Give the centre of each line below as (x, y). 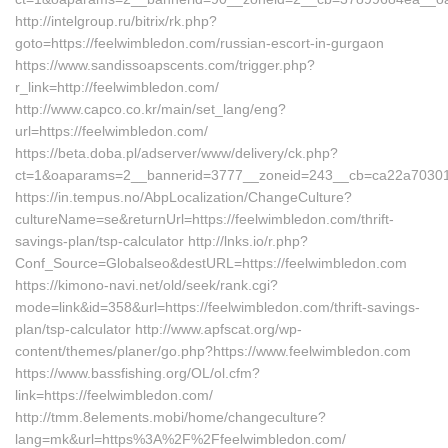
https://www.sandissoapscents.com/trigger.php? (165, 65)
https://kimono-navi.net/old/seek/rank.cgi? (146, 285)
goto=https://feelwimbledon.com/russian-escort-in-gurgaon (199, 43)
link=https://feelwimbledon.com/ (114, 395)
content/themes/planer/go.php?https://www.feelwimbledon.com (213, 351)
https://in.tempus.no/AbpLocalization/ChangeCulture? (183, 197)
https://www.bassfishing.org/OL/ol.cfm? (137, 373)
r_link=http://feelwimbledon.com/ (117, 87)
